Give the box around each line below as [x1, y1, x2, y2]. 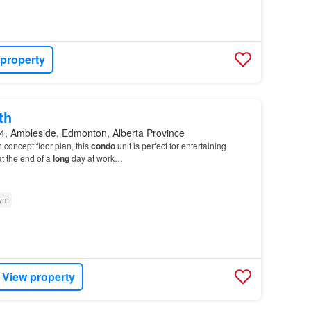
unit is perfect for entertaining [115, 139, 226, 151]
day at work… [69, 151, 123, 164]
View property [2, 269, 76, 285]
